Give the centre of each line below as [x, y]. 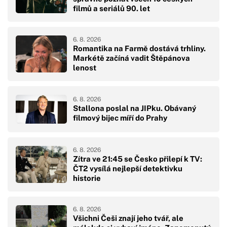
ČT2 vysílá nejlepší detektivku [128, 168]
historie [87, 178]
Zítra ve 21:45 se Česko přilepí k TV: [138, 159]
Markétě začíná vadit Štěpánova [131, 58]
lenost [85, 67]
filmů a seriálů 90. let [111, 8]
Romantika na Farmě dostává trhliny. [139, 48]
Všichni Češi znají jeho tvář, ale [128, 218]
